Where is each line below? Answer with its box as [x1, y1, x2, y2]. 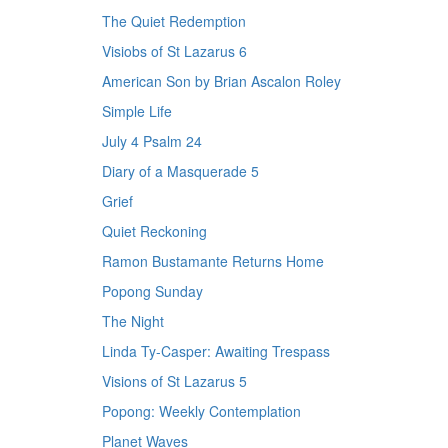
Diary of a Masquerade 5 [102, 161, 259, 181]
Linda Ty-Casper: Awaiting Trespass [102, 341, 330, 361]
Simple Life [102, 101, 172, 121]
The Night [102, 311, 164, 331]
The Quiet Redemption [102, 11, 246, 31]
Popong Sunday [102, 281, 203, 301]
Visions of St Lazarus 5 [102, 371, 247, 391]
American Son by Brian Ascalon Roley [102, 71, 341, 91]
